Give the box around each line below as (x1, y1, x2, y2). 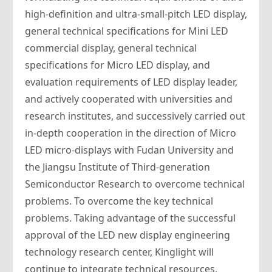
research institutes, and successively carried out (25, 109, 245, 123)
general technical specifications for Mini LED (25, 24, 228, 38)
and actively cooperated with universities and (25, 92, 233, 106)
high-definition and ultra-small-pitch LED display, (25, 7, 247, 21)
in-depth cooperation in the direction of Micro (25, 126, 236, 140)
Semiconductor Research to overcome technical (25, 177, 245, 191)
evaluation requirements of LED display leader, (25, 75, 237, 89)
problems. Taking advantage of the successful (25, 211, 236, 225)
